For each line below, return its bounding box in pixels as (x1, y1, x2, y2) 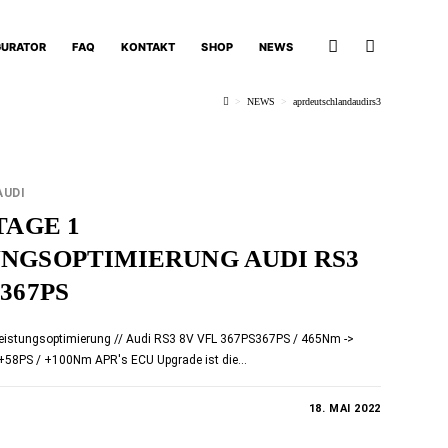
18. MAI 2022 (308, 402, 381, 415)
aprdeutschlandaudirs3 (292, 96, 381, 107)
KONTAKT (120, 40, 176, 54)
